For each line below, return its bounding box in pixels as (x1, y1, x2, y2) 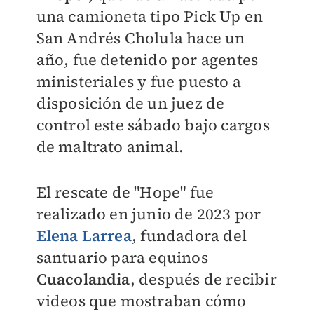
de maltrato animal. (36, 136, 184, 157)
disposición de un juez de (36, 93, 225, 114)
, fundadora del (131, 225, 247, 246)
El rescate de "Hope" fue (36, 182, 214, 203)
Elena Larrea (36, 225, 132, 246)
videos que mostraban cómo (36, 290, 247, 311)
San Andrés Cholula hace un (36, 27, 245, 48)
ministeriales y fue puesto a (36, 71, 242, 92)
